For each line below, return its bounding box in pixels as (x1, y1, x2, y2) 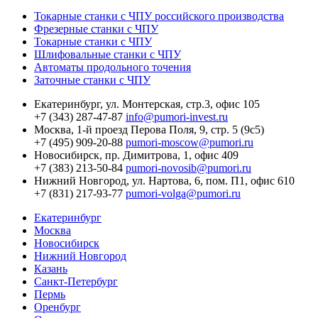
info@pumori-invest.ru (126, 110, 228, 123)
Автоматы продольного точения (34, 60, 191, 73)
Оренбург (34, 300, 81, 313)
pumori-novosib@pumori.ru (126, 161, 251, 174)
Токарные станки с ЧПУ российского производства (34, 9, 284, 22)
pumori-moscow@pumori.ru (126, 136, 253, 148)
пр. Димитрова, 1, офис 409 (105, 148, 238, 161)
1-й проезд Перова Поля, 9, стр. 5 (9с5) (77, 123, 264, 136)
